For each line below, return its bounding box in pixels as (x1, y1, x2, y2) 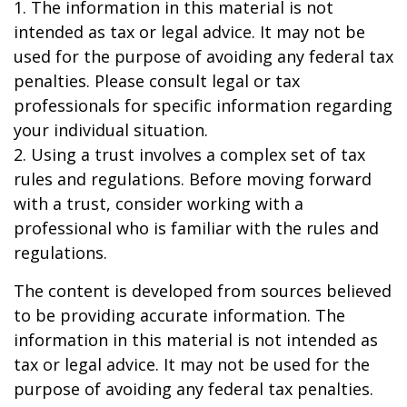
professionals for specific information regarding (14, 94, 392, 116)
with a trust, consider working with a (14, 193, 303, 214)
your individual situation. (14, 119, 208, 141)
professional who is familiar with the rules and (14, 217, 379, 239)
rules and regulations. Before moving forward (14, 168, 372, 190)
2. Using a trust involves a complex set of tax (14, 144, 365, 165)
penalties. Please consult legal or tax (14, 70, 300, 92)
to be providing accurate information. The (14, 304, 345, 326)
